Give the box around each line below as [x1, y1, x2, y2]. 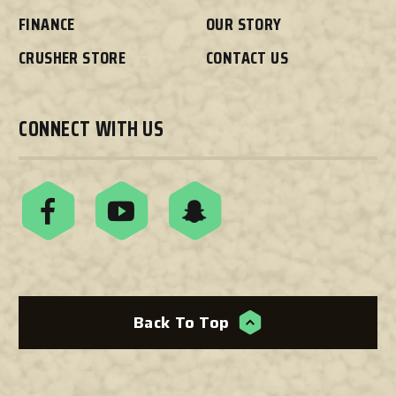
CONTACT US [206, 42, 288, 72]
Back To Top [133, 309, 234, 335]
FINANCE [19, 9, 75, 38]
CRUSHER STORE [19, 42, 126, 72]
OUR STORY [206, 9, 282, 38]
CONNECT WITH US [19, 111, 164, 146]
